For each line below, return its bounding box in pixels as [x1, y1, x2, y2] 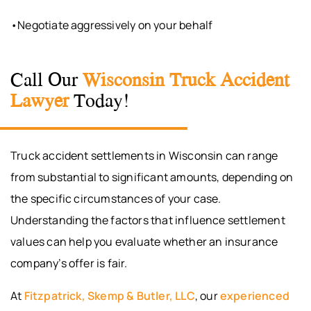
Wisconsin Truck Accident [83, 64, 289, 93]
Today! [69, 85, 129, 114]
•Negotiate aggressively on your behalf [10, 17, 213, 33]
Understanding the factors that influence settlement [10, 212, 285, 228]
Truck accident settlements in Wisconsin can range [10, 148, 278, 164]
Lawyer [10, 85, 69, 114]
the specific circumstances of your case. [10, 191, 221, 207]
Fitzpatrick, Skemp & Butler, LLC [24, 288, 195, 304]
